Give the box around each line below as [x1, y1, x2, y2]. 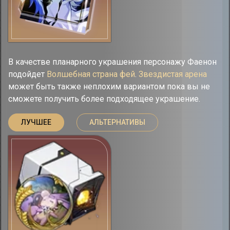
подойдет [8, 69, 47, 79]
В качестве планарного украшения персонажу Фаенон [8, 57, 217, 67]
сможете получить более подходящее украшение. [8, 94, 200, 104]
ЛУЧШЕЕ [21, 118, 51, 126]
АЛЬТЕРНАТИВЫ [89, 118, 145, 126]
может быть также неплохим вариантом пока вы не [8, 82, 210, 91]
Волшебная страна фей [47, 69, 135, 79]
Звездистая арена [139, 69, 207, 79]
